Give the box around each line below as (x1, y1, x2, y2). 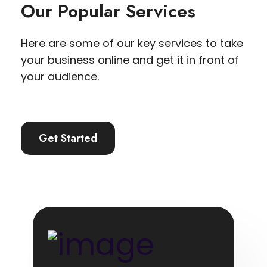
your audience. (21, 69, 99, 84)
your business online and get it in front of (21, 52, 239, 67)
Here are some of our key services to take (21, 36, 243, 51)
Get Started (39, 131, 97, 146)
